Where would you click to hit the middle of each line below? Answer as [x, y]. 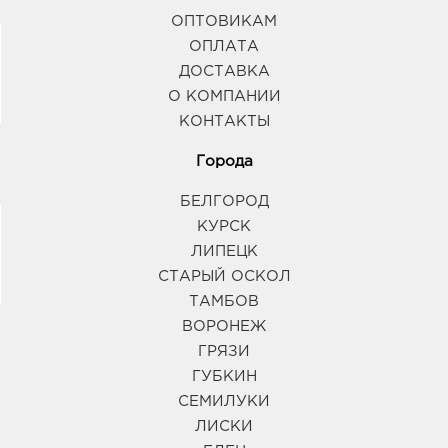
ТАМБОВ [224, 302]
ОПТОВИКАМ [224, 21]
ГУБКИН [224, 377]
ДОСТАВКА [224, 71]
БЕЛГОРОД [224, 202]
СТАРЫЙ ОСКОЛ [224, 277]
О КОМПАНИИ [224, 96]
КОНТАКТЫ [224, 121]
